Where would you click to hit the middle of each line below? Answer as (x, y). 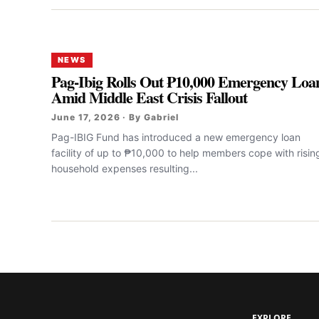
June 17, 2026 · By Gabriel (115, 117)
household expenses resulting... (125, 168)
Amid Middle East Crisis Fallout (150, 97)
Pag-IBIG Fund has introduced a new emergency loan (176, 137)
